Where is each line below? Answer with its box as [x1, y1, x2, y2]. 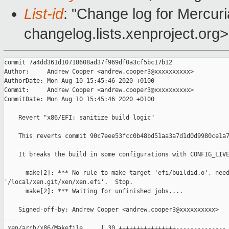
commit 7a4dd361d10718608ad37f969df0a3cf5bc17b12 [4, 59, 172, 66]
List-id [24, 6, 63, 22]
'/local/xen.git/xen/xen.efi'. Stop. [4, 178, 133, 186]
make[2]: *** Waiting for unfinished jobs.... [4, 188, 183, 195]
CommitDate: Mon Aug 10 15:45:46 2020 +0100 [4, 96, 154, 103]
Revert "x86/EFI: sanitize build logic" [4, 114, 154, 122]
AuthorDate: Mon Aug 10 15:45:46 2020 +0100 [4, 77, 154, 85]
